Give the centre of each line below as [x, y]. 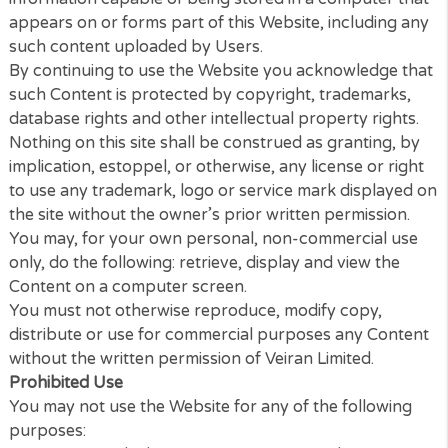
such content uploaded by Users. [151, 151]
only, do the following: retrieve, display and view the [227, 391]
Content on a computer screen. [142, 418]
